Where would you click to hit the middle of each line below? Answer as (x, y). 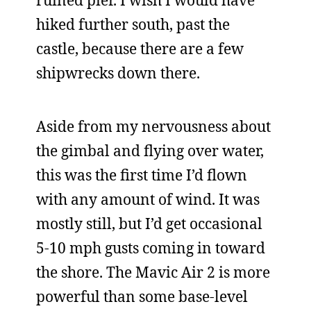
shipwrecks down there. (118, 73)
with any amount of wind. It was (148, 199)
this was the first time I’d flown (142, 175)
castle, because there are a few (140, 49)
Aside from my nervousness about (153, 126)
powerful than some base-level (142, 296)
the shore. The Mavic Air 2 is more (153, 272)
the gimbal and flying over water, (150, 151)
